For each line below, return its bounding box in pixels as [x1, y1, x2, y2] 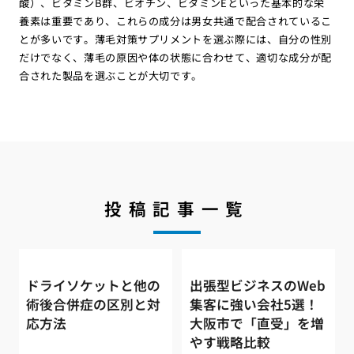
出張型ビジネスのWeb [189, 276, 326, 296]
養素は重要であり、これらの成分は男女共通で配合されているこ [18, 13, 333, 28]
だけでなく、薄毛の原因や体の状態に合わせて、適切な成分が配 [18, 49, 333, 65]
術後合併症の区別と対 [26, 295, 161, 314]
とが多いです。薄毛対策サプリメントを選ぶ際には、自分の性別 [18, 31, 333, 47]
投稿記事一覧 [104, 196, 250, 221]
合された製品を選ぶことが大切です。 [18, 67, 203, 83]
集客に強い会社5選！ [189, 295, 318, 314]
